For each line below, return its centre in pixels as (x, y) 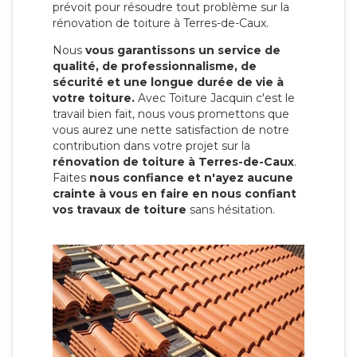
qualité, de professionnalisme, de (155, 66)
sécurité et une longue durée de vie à (168, 82)
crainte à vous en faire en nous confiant (175, 193)
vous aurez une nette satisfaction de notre (171, 129)
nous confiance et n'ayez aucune (191, 177)
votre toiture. (94, 98)
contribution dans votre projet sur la (151, 145)
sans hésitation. (231, 209)
